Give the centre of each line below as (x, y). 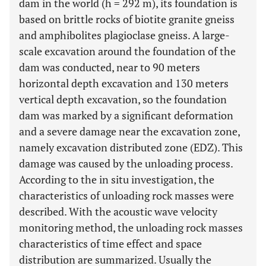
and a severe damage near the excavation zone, (129, 131)
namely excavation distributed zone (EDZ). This (131, 147)
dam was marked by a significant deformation (126, 115)
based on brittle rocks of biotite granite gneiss (127, 19)
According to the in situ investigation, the (117, 179)
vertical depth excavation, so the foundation (123, 99)
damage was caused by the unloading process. (126, 163)
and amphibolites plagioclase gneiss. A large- (124, 35)
